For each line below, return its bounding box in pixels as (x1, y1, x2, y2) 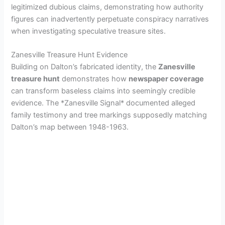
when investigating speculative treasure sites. (11, 26, 166, 36)
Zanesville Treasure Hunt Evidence (11, 50, 128, 59)
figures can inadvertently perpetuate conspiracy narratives (11, 14, 209, 24)
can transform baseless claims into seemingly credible (11, 86, 196, 95)
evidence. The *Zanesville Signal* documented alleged (11, 98, 196, 107)
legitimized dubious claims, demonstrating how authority (11, 2, 204, 12)
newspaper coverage (129, 74, 204, 83)
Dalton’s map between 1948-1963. (11, 122, 129, 132)
